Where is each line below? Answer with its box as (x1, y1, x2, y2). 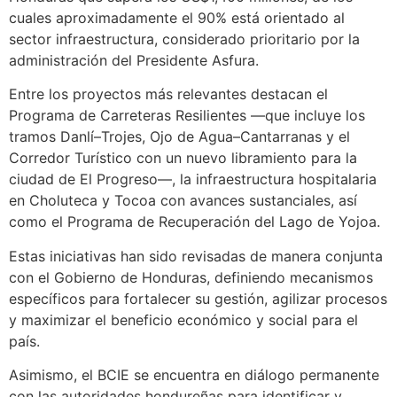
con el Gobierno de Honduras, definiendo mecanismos (9, 268, 373, 286)
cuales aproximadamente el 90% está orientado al (9, 8, 345, 27)
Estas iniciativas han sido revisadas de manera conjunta (9, 246, 383, 265)
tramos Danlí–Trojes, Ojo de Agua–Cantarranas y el (9, 128, 350, 146)
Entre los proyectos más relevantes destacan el (9, 85, 328, 104)
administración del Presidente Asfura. (9, 51, 259, 69)
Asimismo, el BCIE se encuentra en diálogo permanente (9, 366, 379, 385)
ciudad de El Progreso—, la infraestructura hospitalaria (9, 170, 377, 189)
